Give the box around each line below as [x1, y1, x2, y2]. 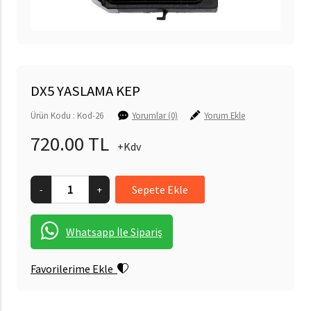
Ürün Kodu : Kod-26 [31, 110, 118, 121]
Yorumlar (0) [132, 110, 178, 121]
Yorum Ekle [204, 110, 245, 121]
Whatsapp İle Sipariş [66, 225, 162, 239]
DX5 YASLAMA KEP [31, 82, 140, 100]
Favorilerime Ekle [31, 262, 117, 276]
